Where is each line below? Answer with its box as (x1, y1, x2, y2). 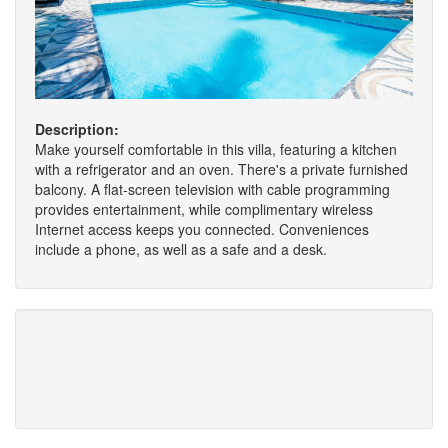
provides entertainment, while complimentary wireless (35, 199, 373, 220)
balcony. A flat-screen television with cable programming (35, 179, 390, 200)
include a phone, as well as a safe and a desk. (35, 239, 327, 260)
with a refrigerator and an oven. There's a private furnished (35, 159, 408, 180)
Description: (35, 119, 119, 140)
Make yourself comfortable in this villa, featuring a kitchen (35, 139, 397, 160)
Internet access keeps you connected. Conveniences (35, 219, 369, 240)
